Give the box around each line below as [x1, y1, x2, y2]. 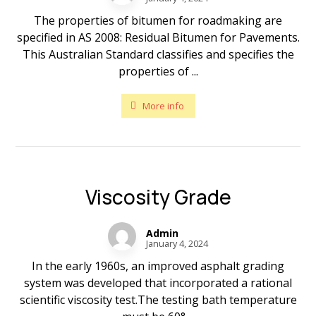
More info [142, 99, 184, 112]
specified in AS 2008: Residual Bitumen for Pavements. [16, 30, 300, 45]
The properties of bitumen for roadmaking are [34, 13, 282, 28]
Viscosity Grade [85, 183, 231, 210]
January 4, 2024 [146, 238, 208, 250]
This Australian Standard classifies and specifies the [22, 47, 294, 62]
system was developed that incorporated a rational [24, 275, 292, 291]
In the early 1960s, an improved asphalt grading [32, 258, 284, 274]
